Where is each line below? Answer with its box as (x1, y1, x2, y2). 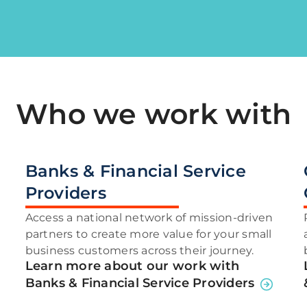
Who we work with (16, 97, 291, 131)
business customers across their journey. (25, 243, 254, 257)
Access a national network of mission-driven (25, 210, 273, 224)
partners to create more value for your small (25, 227, 272, 241)
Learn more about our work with (25, 258, 240, 273)
